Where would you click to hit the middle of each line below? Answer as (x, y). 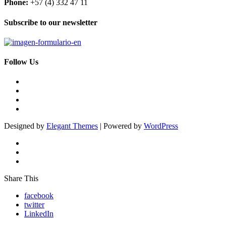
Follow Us (21, 62)
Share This (21, 179)
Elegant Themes (72, 126)
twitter (34, 205)
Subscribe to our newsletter (51, 22)
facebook (39, 196)
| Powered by (121, 126)
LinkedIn (39, 214)
